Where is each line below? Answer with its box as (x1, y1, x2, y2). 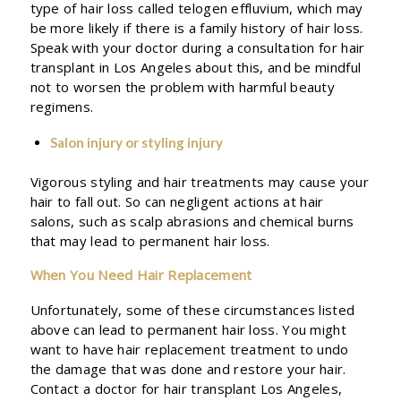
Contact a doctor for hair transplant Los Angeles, (30, 379, 343, 397)
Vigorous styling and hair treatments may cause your (30, 172, 369, 191)
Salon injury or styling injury (49, 133, 223, 150)
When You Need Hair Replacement (30, 266, 252, 284)
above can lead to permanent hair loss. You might (30, 320, 346, 338)
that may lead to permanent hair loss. (30, 231, 270, 250)
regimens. (30, 98, 94, 115)
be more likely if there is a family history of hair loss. (30, 19, 363, 37)
